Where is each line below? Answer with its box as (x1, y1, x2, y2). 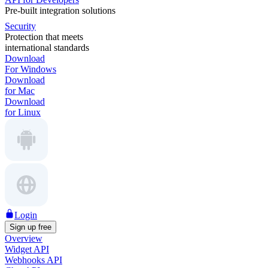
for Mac (5, 86, 35, 96)
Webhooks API (5, 255, 62, 265)
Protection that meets (5, 32, 83, 42)
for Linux (5, 107, 41, 117)
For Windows (5, 64, 56, 74)
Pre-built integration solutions (5, 5, 115, 16)
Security (5, 21, 36, 31)
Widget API (5, 244, 49, 254)
